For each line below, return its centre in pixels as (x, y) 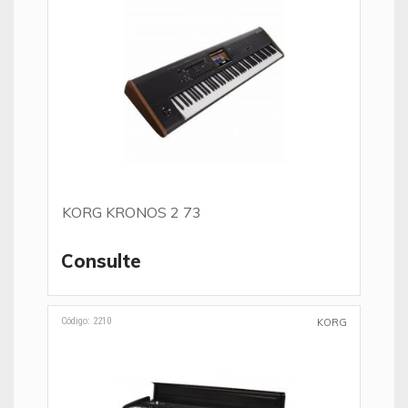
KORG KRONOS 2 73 (132, 212)
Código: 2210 (86, 321)
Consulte (101, 261)
